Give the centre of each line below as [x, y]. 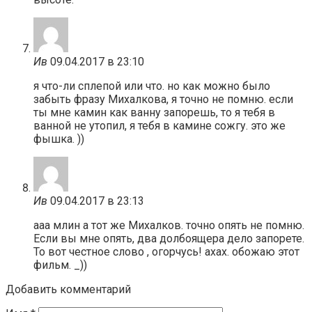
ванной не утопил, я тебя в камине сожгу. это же [159, 125]
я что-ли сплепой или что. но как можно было [152, 86]
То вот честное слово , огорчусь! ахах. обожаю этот [166, 251]
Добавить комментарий [68, 289]
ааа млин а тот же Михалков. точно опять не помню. [169, 225]
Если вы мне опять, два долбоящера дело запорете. [169, 238]
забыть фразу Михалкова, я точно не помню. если [163, 99]
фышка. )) [59, 139]
